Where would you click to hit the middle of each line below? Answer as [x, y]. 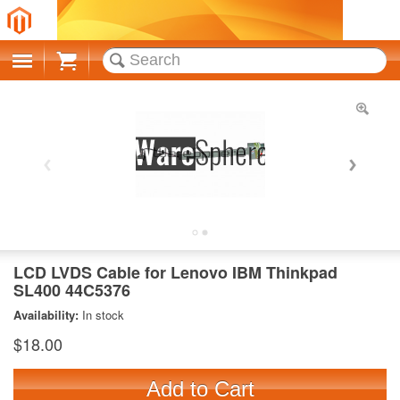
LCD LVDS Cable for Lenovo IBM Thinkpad [175, 272]
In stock [103, 315]
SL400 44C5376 [72, 290]
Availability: [48, 315]
